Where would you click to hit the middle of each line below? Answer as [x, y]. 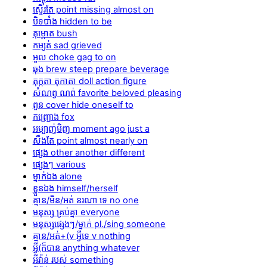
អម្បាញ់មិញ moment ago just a [91, 128]
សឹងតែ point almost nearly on [90, 140]
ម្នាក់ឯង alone [57, 176]
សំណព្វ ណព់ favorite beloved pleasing [107, 93]
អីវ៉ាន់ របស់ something [73, 260]
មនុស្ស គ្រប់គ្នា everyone [76, 212]
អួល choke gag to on [74, 57]
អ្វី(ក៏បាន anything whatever [86, 248]
